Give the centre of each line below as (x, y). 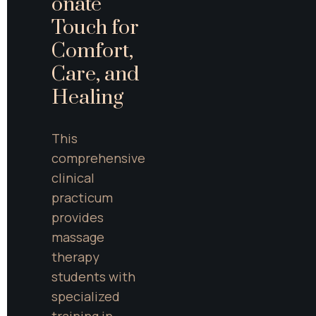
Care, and (95, 74)
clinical (73, 177)
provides (78, 217)
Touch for (95, 28)
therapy (75, 256)
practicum (82, 197)
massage (78, 237)
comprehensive (98, 158)
